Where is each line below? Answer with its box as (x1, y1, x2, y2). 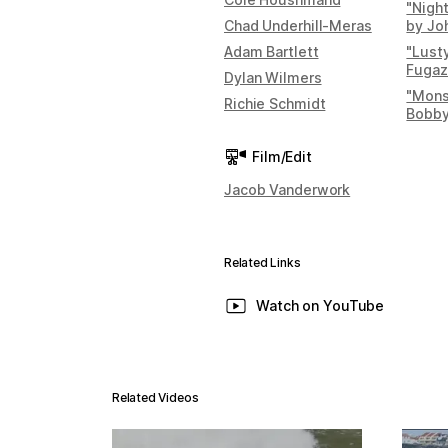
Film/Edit (252, 148, 312, 165)
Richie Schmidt (224, 95, 326, 112)
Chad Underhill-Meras (224, 17, 372, 34)
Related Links (224, 255, 301, 270)
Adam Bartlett (224, 43, 319, 60)
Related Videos (112, 390, 199, 405)
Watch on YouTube (256, 297, 385, 314)
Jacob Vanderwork (224, 181, 351, 198)
